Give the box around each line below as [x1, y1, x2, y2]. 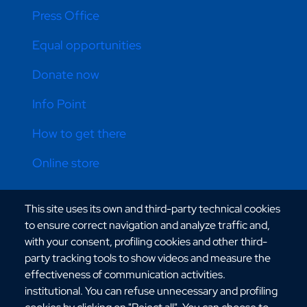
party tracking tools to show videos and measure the [25, 251, 271, 266]
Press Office [32, 8, 100, 24]
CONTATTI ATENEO [21, 211, 116, 226]
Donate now [32, 66, 100, 83]
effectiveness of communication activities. [25, 267, 225, 282]
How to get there [32, 125, 127, 142]
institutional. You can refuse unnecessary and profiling [25, 284, 278, 299]
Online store [32, 155, 100, 171]
